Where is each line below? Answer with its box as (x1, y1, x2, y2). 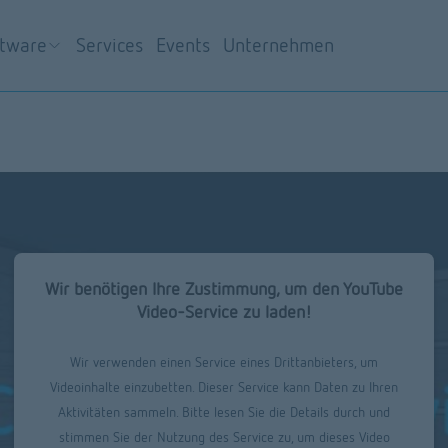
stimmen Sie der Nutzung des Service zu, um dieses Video (58, 428, 390, 445)
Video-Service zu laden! (136, 300, 312, 322)
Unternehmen (223, 34, 335, 58)
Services (75, 34, 143, 58)
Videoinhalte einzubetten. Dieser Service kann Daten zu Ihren (50, 378, 398, 395)
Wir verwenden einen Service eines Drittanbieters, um (70, 353, 378, 370)
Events (155, 34, 210, 58)
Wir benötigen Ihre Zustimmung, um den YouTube (45, 277, 403, 299)
